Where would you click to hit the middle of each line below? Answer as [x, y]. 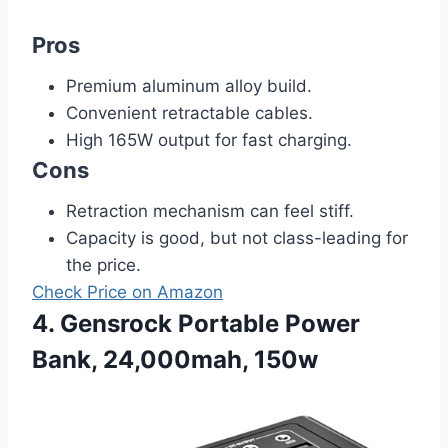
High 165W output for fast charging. [209, 140]
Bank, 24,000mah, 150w [175, 360]
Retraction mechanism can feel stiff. [210, 211]
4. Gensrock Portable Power [196, 324]
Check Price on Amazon [127, 292]
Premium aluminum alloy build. [189, 86]
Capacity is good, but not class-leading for [237, 238]
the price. [103, 265]
